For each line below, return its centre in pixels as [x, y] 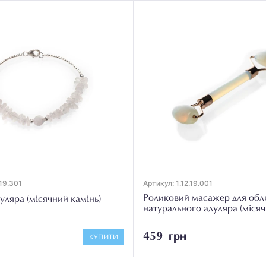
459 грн [165, 237]
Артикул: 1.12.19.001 [178, 183]
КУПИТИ [104, 238]
